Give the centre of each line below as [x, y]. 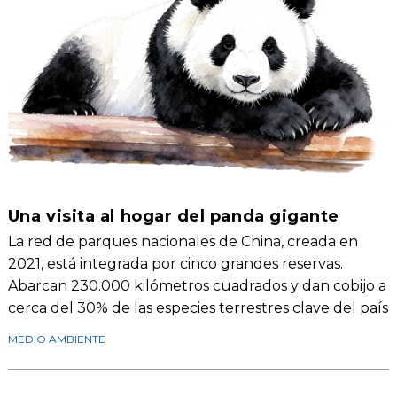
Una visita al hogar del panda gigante [173, 217]
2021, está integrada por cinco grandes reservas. [175, 264]
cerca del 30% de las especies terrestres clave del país [198, 308]
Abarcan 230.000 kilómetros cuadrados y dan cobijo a [197, 286]
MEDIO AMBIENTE [56, 339]
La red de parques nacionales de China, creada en [183, 242]
